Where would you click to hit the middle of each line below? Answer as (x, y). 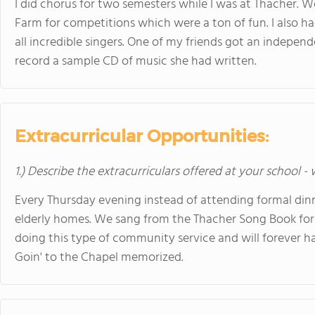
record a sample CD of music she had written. (136, 62)
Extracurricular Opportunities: (142, 136)
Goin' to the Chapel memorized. (99, 258)
